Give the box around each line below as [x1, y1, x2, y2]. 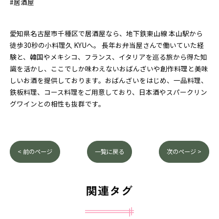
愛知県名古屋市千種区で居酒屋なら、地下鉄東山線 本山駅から [10, 28, 203, 38]
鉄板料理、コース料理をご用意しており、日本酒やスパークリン [10, 87, 207, 97]
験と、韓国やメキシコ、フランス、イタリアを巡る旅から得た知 [10, 52, 207, 62]
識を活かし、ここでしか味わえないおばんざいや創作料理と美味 [10, 64, 208, 73]
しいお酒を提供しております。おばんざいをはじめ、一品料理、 [10, 75, 208, 85]
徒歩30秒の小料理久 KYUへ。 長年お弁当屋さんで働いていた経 [10, 40, 204, 50]
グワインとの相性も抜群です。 [10, 99, 105, 109]
